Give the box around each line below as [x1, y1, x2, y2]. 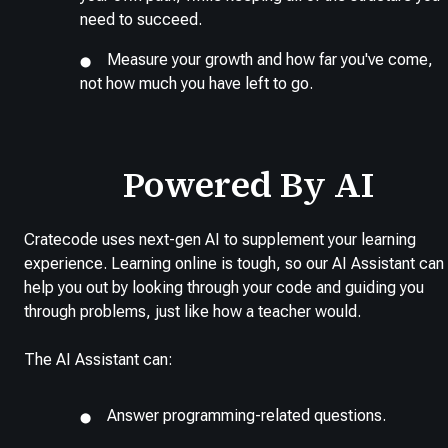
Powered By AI [122, 159, 374, 209]
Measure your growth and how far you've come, [107, 49, 433, 69]
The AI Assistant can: [24, 349, 173, 369]
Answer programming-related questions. [107, 405, 386, 425]
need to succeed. [80, 9, 202, 29]
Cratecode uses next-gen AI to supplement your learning [24, 229, 416, 249]
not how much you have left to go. [80, 73, 313, 93]
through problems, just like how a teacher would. [24, 301, 361, 321]
